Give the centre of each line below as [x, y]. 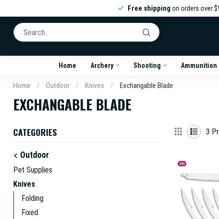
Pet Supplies [33, 170]
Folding [33, 198]
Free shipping [149, 8]
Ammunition [199, 66]
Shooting [147, 66]
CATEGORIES [35, 132]
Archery [102, 66]
